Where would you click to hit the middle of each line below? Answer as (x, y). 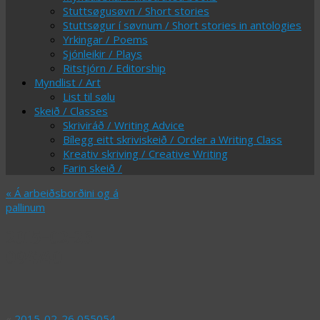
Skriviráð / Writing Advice (124, 125)
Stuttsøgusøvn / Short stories (136, 11)
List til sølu (89, 96)
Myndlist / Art (67, 82)
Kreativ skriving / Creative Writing (145, 154)
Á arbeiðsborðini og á (65, 193)
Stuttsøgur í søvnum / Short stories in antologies (182, 25)
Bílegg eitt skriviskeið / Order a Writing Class (172, 139)
